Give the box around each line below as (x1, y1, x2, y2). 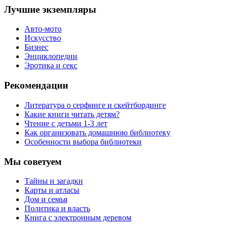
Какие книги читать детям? (24, 109, 120, 119)
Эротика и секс (24, 61, 77, 70)
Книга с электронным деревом (24, 213, 131, 222)
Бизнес (24, 43, 48, 52)
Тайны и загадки (24, 177, 83, 186)
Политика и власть (24, 204, 90, 213)
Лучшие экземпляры (4, 4, 96, 15)
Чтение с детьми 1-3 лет (24, 119, 107, 128)
